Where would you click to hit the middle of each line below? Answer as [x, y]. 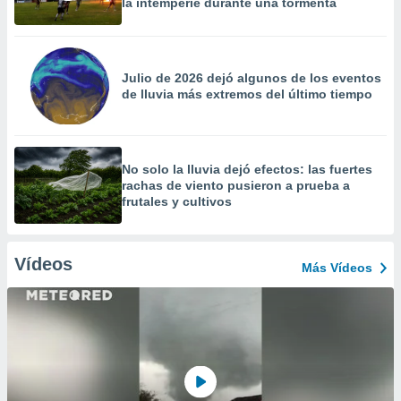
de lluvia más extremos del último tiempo [247, 94]
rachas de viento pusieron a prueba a [236, 185]
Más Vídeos [337, 268]
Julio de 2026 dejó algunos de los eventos [252, 78]
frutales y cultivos [177, 201]
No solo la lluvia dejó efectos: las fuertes [247, 169]
